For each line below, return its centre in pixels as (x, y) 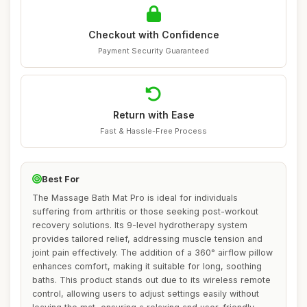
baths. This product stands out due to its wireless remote (151, 280)
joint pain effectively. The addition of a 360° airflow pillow (152, 253)
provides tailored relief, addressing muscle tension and (147, 239)
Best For (61, 179)
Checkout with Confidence (153, 35)
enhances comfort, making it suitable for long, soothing (147, 266)
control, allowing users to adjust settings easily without (146, 294)
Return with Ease (153, 115)
